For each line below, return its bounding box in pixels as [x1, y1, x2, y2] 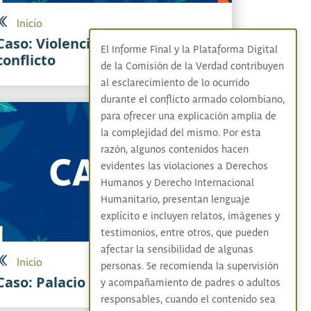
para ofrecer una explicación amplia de [100, 110, 276, 123]
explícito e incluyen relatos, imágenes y [100, 210, 280, 223]
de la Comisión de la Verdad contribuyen [100, 60, 284, 73]
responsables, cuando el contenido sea [100, 294, 276, 306]
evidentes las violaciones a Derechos [100, 160, 268, 173]
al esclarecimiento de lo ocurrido [100, 77, 249, 90]
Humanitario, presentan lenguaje [100, 194, 250, 206]
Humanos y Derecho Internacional [100, 177, 254, 190]
